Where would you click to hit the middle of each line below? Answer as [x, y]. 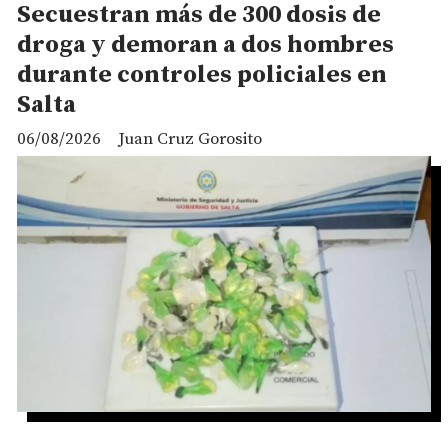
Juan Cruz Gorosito [190, 138]
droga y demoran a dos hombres [205, 45]
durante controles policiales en [202, 75]
